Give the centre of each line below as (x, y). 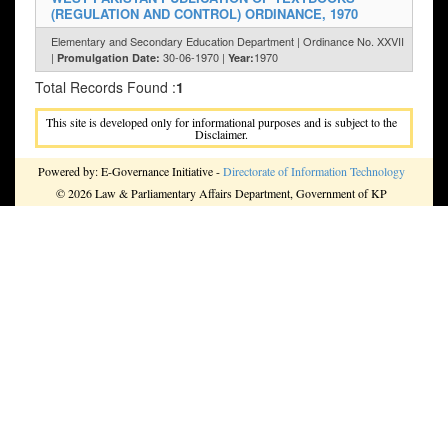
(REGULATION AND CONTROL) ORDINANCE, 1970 (204, 14)
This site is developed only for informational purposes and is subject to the (221, 122)
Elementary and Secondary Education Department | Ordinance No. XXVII (227, 41)
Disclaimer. (221, 134)
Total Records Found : (105, 87)
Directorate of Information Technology (314, 171)
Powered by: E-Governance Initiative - (130, 171)
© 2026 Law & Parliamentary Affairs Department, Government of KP (221, 193)
